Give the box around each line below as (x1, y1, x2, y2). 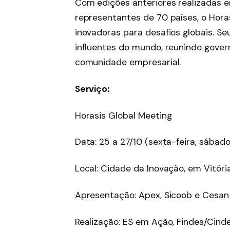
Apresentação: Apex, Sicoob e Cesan (74, 189, 229, 201)
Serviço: (74, 83, 110, 94)
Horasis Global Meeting (74, 109, 172, 121)
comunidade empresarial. (74, 56, 181, 68)
